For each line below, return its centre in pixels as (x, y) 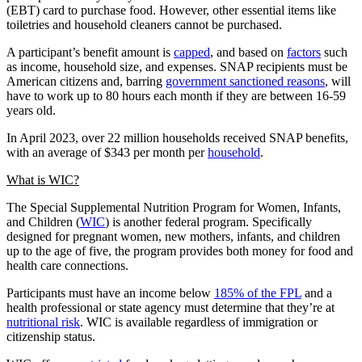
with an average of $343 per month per (107, 152)
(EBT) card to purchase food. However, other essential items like (171, 10)
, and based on (248, 52)
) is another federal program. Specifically (208, 221)
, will (338, 81)
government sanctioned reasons (245, 81)
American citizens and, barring (86, 81)
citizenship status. (51, 336)
